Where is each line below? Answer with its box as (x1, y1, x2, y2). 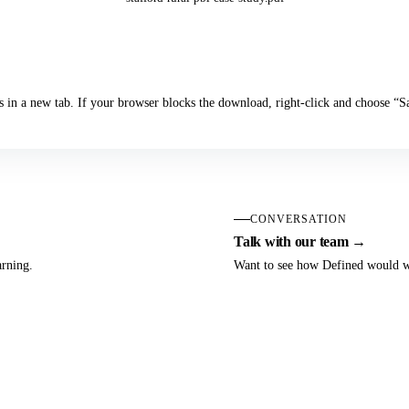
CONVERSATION (250, 213, 347, 225)
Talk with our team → (234, 234, 367, 249)
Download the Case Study (136, 43, 288, 58)
